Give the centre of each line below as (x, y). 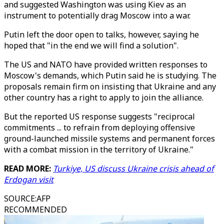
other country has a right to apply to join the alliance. (104, 97)
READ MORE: (28, 168)
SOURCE (19, 198)
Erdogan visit (29, 179)
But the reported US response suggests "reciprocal (99, 116)
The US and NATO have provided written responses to (106, 64)
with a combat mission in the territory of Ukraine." (99, 149)
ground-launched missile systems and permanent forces (109, 138)
